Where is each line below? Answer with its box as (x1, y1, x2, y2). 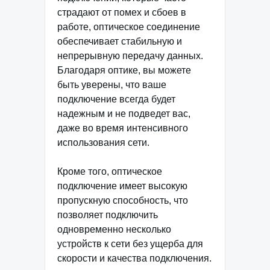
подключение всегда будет (57, 94, 175, 105)
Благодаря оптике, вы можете (57, 65, 191, 76)
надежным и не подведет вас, (57, 108, 190, 119)
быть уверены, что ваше (57, 80, 166, 90)
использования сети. (57, 137, 149, 148)
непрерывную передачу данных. (57, 51, 203, 61)
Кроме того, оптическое (57, 166, 162, 177)
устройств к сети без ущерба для (57, 239, 203, 250)
